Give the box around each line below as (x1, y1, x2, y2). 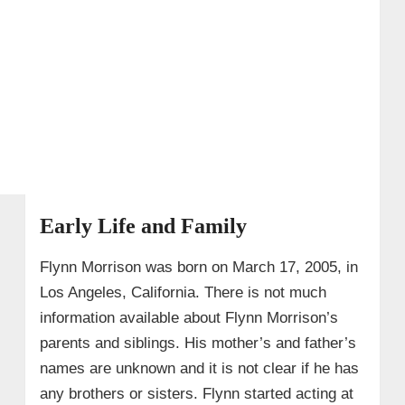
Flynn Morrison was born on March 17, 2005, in (39, 258, 358, 276)
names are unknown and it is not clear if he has (39, 359, 359, 377)
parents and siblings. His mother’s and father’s (39, 334, 356, 352)
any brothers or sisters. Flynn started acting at (39, 384, 353, 402)
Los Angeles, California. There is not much (39, 283, 326, 301)
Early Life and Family (39, 213, 247, 238)
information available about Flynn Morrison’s (39, 308, 338, 326)
